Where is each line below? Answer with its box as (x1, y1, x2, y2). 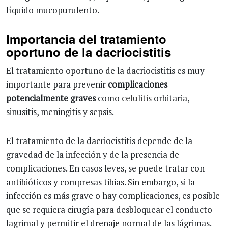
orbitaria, (152, 92, 189, 104)
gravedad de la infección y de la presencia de (6, 149, 179, 160)
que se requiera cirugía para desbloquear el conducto (6, 204, 212, 215)
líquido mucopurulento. (6, 4, 99, 16)
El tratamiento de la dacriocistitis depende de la (6, 135, 192, 147)
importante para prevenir (6, 78, 108, 90)
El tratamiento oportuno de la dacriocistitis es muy (6, 65, 205, 76)
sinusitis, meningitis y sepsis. (6, 106, 114, 118)
